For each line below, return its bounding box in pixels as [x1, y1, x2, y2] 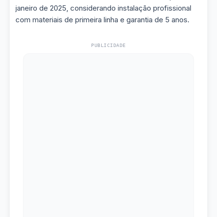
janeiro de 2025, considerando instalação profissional [15, 3, 191, 13]
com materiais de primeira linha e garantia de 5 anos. [15, 15, 189, 24]
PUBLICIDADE [91, 43, 126, 48]
